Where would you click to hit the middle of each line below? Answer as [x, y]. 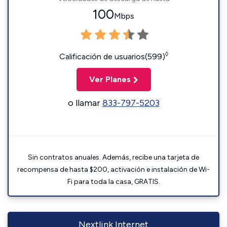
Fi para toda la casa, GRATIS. [113, 182]
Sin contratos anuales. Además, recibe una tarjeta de [113, 157]
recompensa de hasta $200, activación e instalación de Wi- [113, 169]
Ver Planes [110, 79]
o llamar [85, 103]
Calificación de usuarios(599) [112, 56]
